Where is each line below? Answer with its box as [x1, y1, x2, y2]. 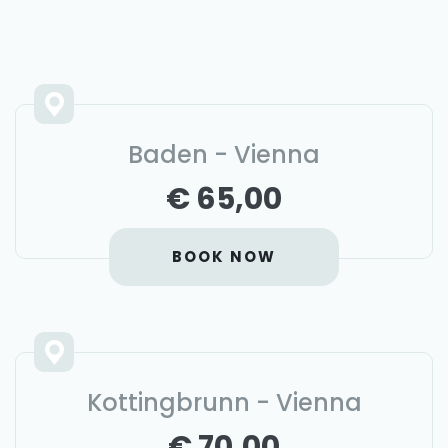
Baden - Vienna [128, 138, 320, 171]
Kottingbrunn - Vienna [86, 386, 362, 419]
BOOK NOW [172, 246, 276, 267]
